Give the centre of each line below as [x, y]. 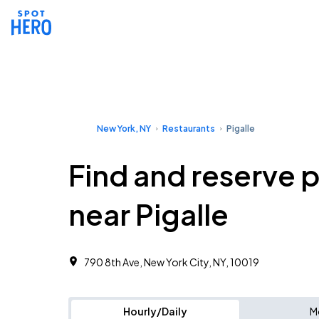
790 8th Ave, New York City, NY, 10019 [172, 262]
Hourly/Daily [155, 311]
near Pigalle [148, 214]
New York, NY [124, 129]
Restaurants [189, 129]
